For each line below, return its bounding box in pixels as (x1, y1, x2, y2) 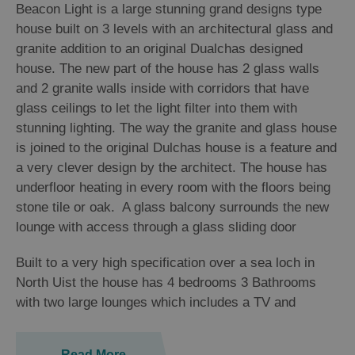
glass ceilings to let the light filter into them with (16, 101, 297, 116)
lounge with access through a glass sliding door (16, 219, 296, 235)
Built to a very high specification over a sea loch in (16, 255, 315, 271)
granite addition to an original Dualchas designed (16, 41, 303, 57)
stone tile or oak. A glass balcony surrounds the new (16, 200, 329, 216)
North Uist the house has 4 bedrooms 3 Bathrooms (16, 275, 316, 291)
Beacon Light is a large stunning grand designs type (16, 2, 322, 17)
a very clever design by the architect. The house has (16, 160, 327, 176)
